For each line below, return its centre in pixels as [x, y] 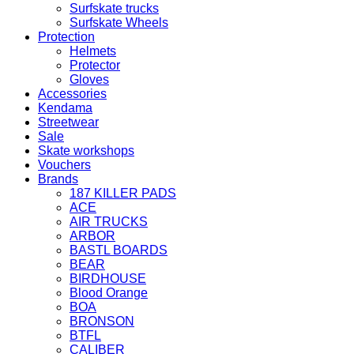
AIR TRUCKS [109, 222]
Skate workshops [86, 151]
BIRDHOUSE [108, 279]
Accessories [72, 94]
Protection [66, 37]
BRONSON [102, 322]
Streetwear [68, 122]
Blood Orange [109, 293]
